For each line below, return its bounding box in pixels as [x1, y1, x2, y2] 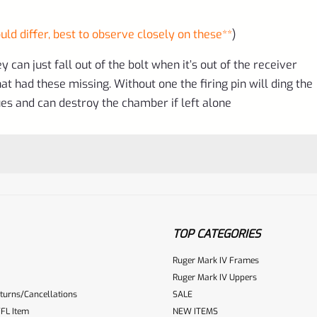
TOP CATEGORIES [173, 226, 260, 241]
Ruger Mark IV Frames [173, 254, 259, 266]
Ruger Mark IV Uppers [173, 271, 257, 283]
